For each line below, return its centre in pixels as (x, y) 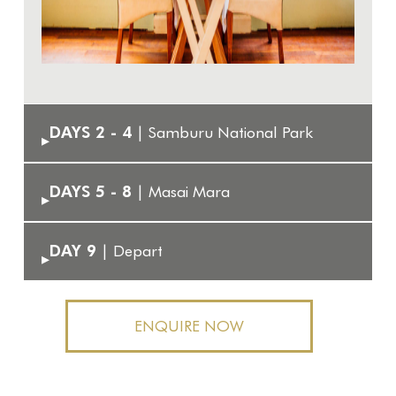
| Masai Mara (180, 190)
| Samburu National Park (222, 131)
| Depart (129, 250)
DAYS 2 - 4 (90, 131)
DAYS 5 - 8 (90, 190)
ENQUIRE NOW (189, 326)
